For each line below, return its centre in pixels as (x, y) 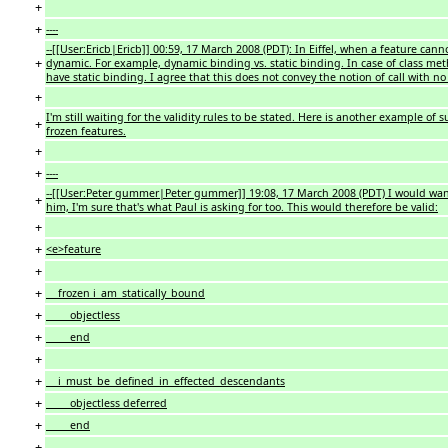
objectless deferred (106, 402)
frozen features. (86, 130)
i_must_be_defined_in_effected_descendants (165, 380)
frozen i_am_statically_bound (125, 292)
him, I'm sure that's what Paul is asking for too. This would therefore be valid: (242, 206)
